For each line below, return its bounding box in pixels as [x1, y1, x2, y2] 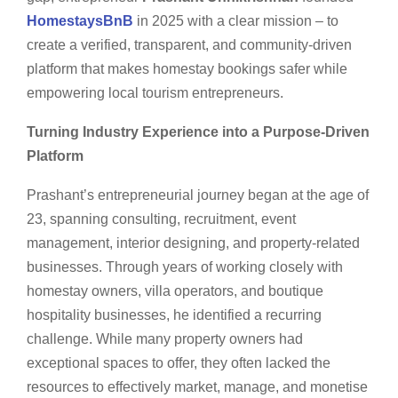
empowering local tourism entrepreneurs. [27, 84, 283, 100]
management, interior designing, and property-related [27, 235, 360, 251]
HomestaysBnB [27, 12, 133, 28]
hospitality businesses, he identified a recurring [27, 306, 322, 322]
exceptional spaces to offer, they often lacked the [27, 354, 330, 370]
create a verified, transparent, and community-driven [27, 36, 352, 52]
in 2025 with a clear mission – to [133, 12, 338, 28]
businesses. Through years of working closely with [27, 259, 343, 275]
